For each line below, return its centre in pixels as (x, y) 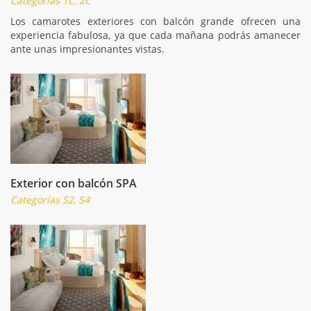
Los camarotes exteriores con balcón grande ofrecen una (155, 21)
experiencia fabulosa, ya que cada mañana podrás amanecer (155, 35)
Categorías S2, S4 (50, 199)
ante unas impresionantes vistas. (87, 49)
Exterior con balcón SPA (74, 183)
